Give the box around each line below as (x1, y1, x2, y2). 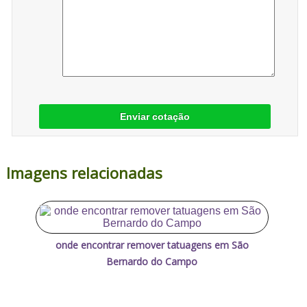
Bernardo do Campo (106, 254, 198, 268)
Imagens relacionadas (5, 162, 162, 183)
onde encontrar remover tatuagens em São (55, 238, 249, 251)
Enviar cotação (119, 111, 190, 123)
